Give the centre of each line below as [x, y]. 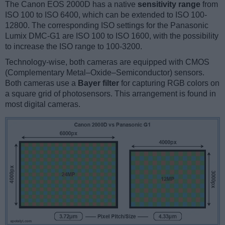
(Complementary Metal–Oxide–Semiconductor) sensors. [105, 73]
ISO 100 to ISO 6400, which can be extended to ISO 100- [106, 15]
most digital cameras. [43, 104]
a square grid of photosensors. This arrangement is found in [110, 94]
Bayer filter [98, 83]
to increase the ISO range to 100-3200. [74, 47]
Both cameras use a [41, 83]
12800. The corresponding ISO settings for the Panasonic [107, 26]
